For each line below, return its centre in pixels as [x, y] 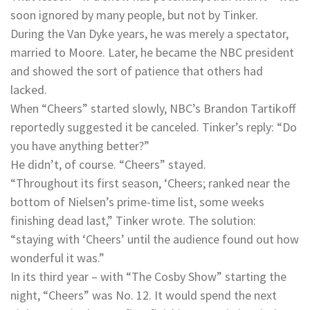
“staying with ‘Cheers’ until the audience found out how [155, 239]
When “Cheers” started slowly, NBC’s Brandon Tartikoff [153, 109]
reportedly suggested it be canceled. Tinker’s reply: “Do [154, 127]
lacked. [29, 90]
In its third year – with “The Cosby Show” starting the [148, 277]
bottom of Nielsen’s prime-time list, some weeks [137, 202]
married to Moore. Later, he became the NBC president [152, 53]
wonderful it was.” [57, 258]
